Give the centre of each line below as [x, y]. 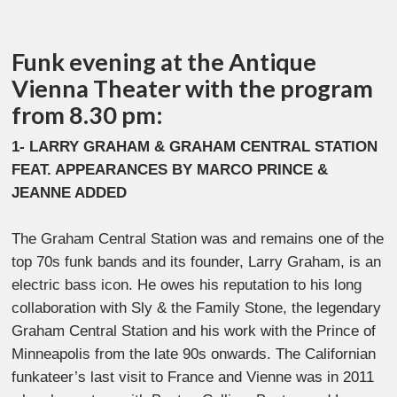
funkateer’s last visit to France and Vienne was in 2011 [193, 377]
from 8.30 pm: [88, 115]
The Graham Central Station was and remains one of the [198, 238]
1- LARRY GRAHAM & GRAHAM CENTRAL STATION [195, 147]
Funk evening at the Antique [164, 62]
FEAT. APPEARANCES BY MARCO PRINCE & [170, 170]
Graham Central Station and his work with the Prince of [194, 331]
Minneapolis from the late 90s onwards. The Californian [194, 354]
